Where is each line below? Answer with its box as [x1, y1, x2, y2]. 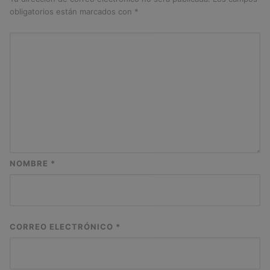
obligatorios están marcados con [10, 6, 134, 16]
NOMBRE [10, 158, 51, 168]
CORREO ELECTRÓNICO [10, 221, 116, 231]
